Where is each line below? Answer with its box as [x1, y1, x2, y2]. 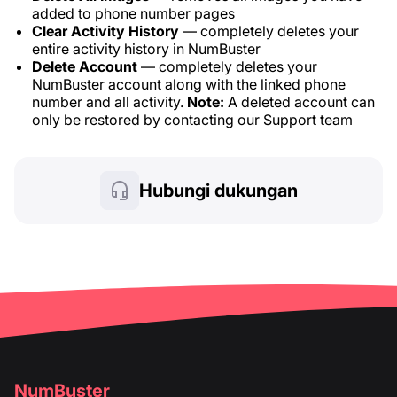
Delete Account [32, 58, 137, 75]
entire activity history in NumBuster [32, 40, 261, 58]
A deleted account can [224, 93, 375, 111]
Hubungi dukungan [138, 180, 298, 201]
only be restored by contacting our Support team [32, 111, 353, 128]
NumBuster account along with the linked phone [32, 75, 346, 93]
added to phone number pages [32, 4, 235, 22]
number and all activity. [32, 93, 187, 111]
